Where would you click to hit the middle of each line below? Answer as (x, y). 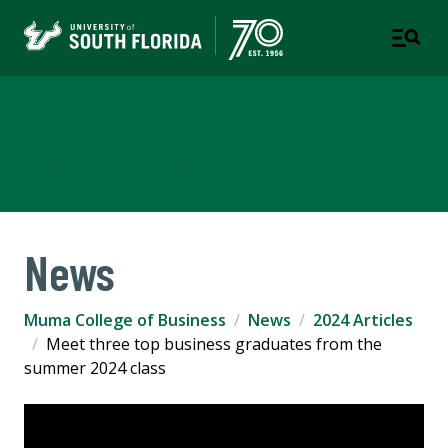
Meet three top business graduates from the (214, 344)
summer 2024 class (95, 368)
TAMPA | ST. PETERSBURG (111, 165)
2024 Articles (363, 320)
